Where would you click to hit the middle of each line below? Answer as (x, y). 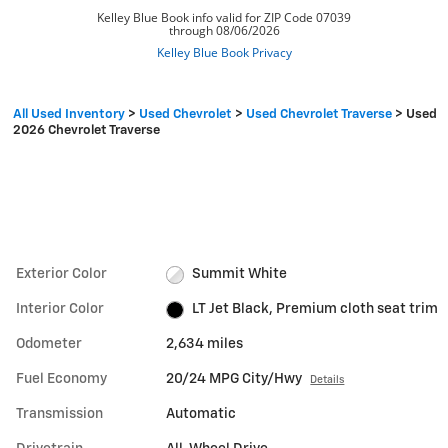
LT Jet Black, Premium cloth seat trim (314, 309)
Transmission (59, 414)
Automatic (201, 414)
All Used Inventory (69, 115)
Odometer (49, 344)
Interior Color (60, 309)
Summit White (239, 274)
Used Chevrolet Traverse (319, 115)
